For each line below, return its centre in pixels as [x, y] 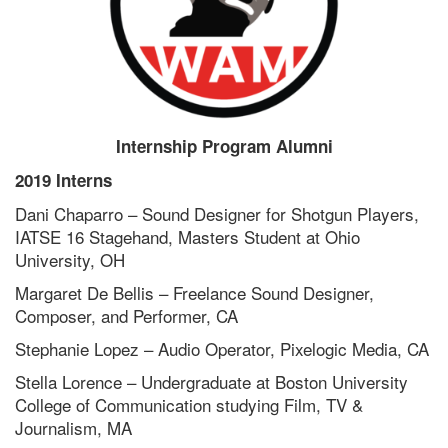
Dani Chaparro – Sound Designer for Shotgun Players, [217, 214]
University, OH [70, 260]
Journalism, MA [73, 428]
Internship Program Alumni [224, 146]
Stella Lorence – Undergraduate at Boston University [211, 382]
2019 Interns [63, 180]
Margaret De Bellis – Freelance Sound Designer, [197, 293]
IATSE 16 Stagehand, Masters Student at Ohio [187, 237]
